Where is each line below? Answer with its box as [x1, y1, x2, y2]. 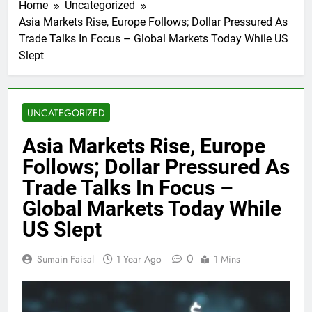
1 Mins [214, 251, 240, 266]
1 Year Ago [116, 251, 162, 266]
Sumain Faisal [37, 251, 94, 266]
